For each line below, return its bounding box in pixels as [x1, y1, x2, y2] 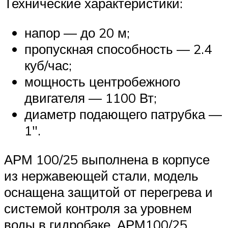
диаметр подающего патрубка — [24, 105, 222, 122]
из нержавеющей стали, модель [4, 167, 198, 184]
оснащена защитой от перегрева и [4, 184, 213, 201]
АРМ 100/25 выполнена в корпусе [4, 151, 210, 168]
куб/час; [24, 56, 72, 73]
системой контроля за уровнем [4, 200, 192, 217]
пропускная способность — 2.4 [24, 40, 212, 57]
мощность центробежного [24, 73, 180, 90]
